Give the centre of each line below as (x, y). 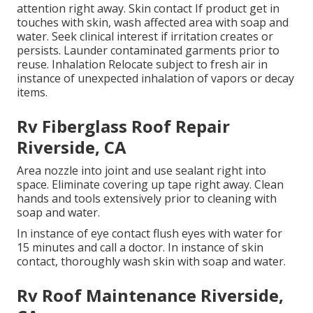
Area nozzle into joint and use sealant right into (141, 170)
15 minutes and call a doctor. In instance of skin (140, 247)
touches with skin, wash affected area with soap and (153, 22)
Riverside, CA (72, 147)
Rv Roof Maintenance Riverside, (150, 295)
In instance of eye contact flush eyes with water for (150, 233)
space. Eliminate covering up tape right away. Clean (150, 184)
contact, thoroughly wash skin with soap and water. (151, 261)
